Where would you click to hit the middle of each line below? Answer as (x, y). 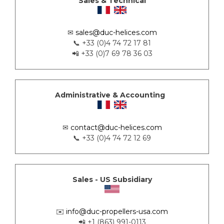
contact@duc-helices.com (116, 127)
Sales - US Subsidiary (112, 179)
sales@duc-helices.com (116, 33)
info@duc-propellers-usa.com (117, 211)
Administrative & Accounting (112, 95)
